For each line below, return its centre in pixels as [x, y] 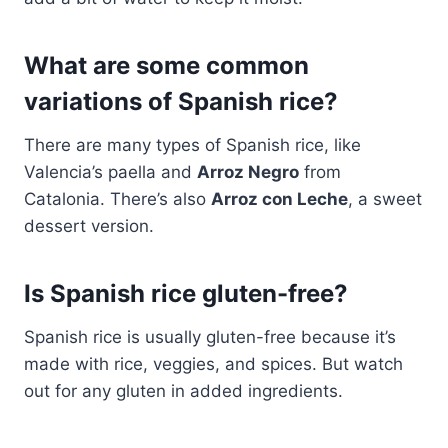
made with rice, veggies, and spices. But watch [213, 363]
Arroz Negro [248, 171]
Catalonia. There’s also [117, 198]
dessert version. [89, 225]
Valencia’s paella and [110, 171]
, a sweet [385, 198]
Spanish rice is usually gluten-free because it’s [210, 336]
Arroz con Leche [279, 198]
